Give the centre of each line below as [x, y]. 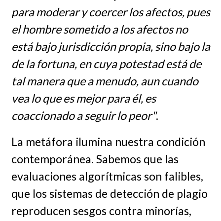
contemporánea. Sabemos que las [95, 159]
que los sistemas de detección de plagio [109, 193]
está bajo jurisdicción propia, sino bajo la [110, 46]
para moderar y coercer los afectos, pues [110, 12]
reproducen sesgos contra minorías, [101, 210]
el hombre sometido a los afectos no [99, 29]
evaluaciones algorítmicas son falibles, [107, 176]
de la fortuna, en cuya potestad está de [106, 63]
